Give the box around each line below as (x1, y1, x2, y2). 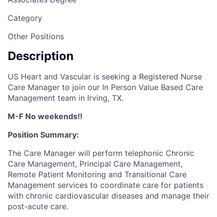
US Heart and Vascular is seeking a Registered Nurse (8, 72, 202, 82)
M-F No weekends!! (8, 111, 82, 122)
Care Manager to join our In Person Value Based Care (8, 82, 203, 93)
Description (8, 49, 74, 63)
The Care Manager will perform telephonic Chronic (8, 148, 194, 158)
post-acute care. (8, 201, 68, 212)
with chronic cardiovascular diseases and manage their (8, 191, 209, 201)
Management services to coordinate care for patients (8, 180, 203, 190)
